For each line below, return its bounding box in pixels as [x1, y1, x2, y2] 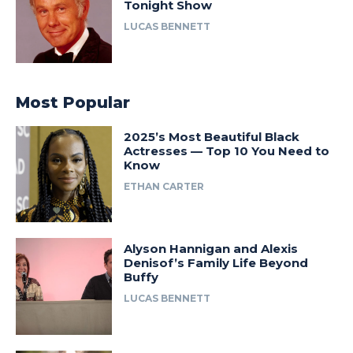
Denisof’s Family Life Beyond [124, 255, 309, 271]
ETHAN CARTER [124, 180, 205, 192]
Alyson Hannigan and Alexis [124, 241, 299, 257]
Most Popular [16, 92, 130, 112]
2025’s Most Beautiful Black [124, 128, 300, 144]
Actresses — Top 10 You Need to [124, 143, 330, 158]
